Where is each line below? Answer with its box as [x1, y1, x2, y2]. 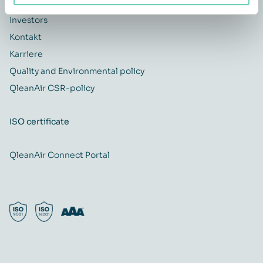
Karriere [9, 48, 43, 59]
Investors [9, 14, 48, 25]
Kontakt [9, 31, 42, 42]
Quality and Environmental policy [9, 65, 144, 76]
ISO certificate [9, 116, 69, 127]
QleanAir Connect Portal [9, 149, 110, 160]
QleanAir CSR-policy [9, 82, 95, 93]
